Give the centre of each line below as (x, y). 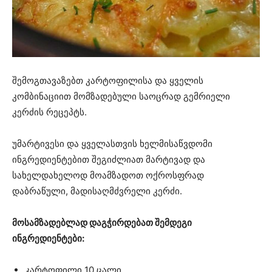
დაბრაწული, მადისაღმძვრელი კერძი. (97, 191)
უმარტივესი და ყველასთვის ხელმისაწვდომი (112, 143)
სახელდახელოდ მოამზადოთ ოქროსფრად (108, 175)
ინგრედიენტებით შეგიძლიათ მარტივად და (109, 159)
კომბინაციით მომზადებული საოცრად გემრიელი (121, 96)
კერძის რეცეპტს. (49, 112)
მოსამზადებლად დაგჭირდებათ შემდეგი (102, 222)
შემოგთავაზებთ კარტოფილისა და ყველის (108, 80)
